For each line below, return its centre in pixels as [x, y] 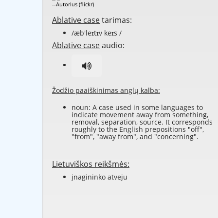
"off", [195, 129]
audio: [112, 45]
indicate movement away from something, [140, 115]
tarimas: [116, 20]
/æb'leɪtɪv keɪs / [97, 33]
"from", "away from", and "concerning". [135, 137]
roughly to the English [108, 129]
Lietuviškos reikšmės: [91, 164]
